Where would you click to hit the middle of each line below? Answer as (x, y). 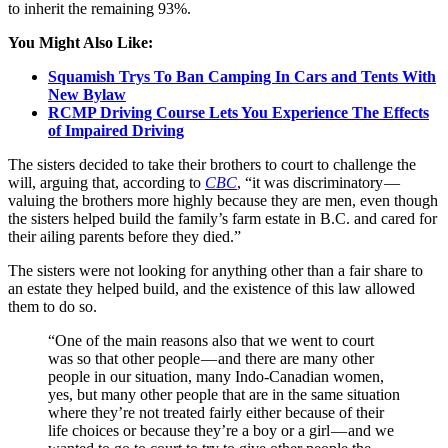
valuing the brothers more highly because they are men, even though (223, 200)
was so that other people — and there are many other (211, 358)
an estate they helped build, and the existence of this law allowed (211, 288)
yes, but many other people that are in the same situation (224, 394)
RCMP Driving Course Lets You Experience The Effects (238, 112)
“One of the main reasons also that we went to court (211, 340)
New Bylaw (87, 94)
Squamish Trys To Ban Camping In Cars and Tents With (242, 76)
